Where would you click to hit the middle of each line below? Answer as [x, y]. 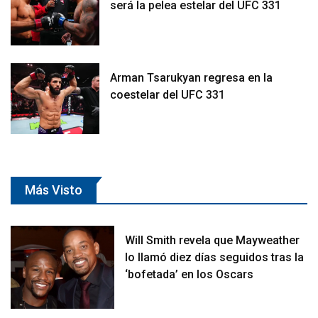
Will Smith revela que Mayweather [213, 240]
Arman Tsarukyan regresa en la [192, 77]
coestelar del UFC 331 [168, 94]
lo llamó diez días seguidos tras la [215, 257]
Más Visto [54, 190]
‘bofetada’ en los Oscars [190, 274]
